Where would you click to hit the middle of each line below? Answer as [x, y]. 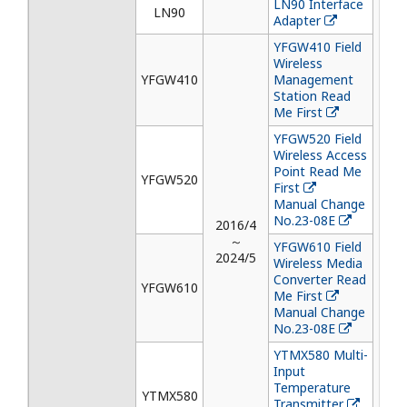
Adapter [297, 20]
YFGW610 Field [318, 247]
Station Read [312, 96]
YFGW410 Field [318, 47]
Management [313, 79]
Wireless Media [318, 263]
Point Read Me [318, 171]
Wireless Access [320, 155]
